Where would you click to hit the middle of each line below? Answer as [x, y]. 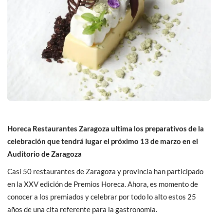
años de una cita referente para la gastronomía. [82, 209]
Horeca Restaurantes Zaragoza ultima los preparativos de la [106, 128]
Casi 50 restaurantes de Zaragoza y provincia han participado [105, 171]
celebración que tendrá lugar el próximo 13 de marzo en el [103, 141]
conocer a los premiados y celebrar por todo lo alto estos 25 [102, 196]
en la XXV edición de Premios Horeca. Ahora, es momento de [103, 184]
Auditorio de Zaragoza [45, 154]
